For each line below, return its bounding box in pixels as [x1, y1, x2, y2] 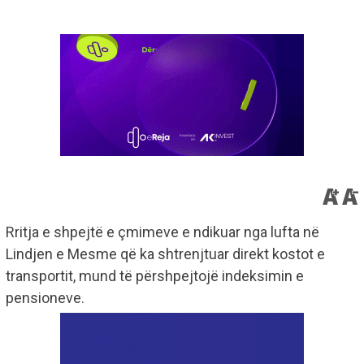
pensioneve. [6, 289, 84, 307]
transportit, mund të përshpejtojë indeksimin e [6, 267, 304, 285]
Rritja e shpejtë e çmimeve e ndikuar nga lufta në [6, 223, 319, 241]
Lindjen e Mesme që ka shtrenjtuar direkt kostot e [6, 245, 325, 263]
